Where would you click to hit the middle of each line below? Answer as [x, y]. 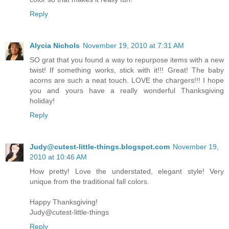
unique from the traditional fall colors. [89, 182]
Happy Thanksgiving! [64, 202]
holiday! [42, 101]
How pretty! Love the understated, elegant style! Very [127, 171]
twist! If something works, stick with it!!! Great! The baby [127, 70]
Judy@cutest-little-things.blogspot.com [100, 147]
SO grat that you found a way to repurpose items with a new [127, 60]
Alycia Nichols [55, 46]
